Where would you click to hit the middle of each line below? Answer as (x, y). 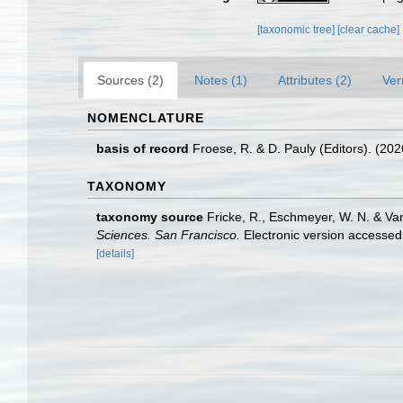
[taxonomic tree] (298, 30)
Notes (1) (221, 80)
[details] (115, 254)
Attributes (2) (315, 80)
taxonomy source (150, 217)
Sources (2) (130, 80)
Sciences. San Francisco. (168, 235)
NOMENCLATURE (146, 118)
